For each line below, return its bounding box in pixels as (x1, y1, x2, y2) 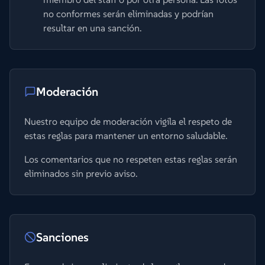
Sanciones (36, 230, 89, 245)
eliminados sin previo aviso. (24, 167, 137, 179)
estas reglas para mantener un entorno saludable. (24, 130, 227, 141)
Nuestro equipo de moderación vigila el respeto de (24, 115, 232, 127)
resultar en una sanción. (43, 22, 141, 34)
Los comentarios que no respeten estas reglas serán (24, 153, 237, 165)
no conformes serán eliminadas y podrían (43, 8, 214, 20)
